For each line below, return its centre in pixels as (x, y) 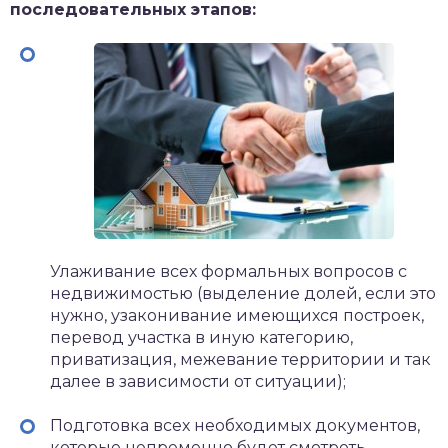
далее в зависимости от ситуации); (198, 381)
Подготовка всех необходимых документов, (235, 425)
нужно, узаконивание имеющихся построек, (237, 315)
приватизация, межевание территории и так (240, 359)
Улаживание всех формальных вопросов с (228, 271)
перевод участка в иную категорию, (201, 337)
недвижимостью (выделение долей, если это (243, 293)
